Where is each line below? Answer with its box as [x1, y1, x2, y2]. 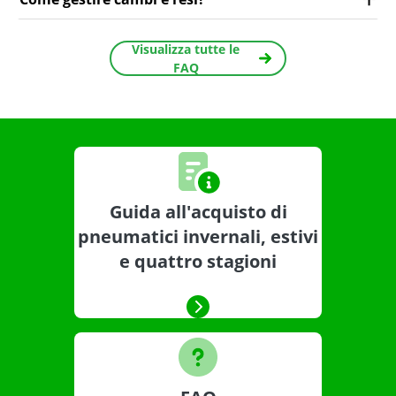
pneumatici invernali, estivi [78, 225, 318, 249]
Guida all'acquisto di [109, 200, 287, 225]
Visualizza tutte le [132, 41, 240, 58]
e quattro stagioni [119, 249, 277, 274]
